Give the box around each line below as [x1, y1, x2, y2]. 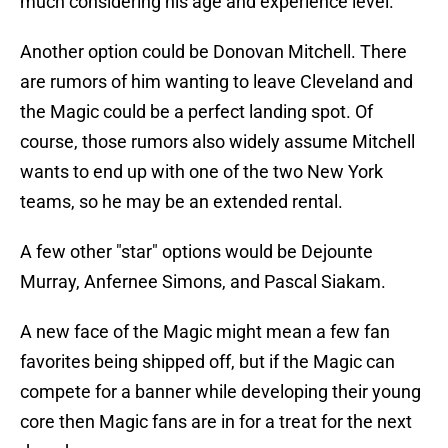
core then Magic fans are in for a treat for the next [20, 411, 412, 433]
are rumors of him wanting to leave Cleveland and [20, 71, 413, 93]
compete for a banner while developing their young [20, 381, 421, 403]
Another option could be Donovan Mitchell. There [20, 41, 407, 63]
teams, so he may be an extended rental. [20, 191, 343, 213]
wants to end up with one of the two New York [20, 161, 383, 183]
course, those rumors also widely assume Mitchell [20, 131, 415, 153]
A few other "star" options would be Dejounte [20, 241, 373, 263]
